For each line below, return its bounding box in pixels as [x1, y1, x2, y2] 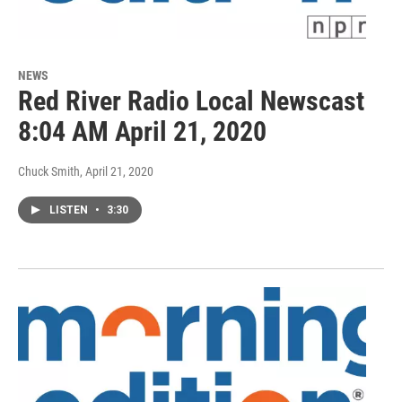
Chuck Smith [18, 164, 80, 179]
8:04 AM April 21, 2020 [18, 116, 267, 148]
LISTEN [49, 204, 91, 217]
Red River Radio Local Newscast [18, 85, 364, 118]
